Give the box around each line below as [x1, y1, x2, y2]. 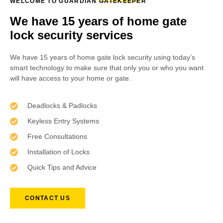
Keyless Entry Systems [27, 117, 99, 125]
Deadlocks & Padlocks [27, 102, 97, 110]
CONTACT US [25, 195, 70, 202]
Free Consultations [27, 132, 87, 141]
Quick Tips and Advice [27, 163, 97, 172]
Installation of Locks [27, 148, 90, 156]
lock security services [10, 28, 133, 42]
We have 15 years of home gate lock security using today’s [10, 53, 195, 61]
